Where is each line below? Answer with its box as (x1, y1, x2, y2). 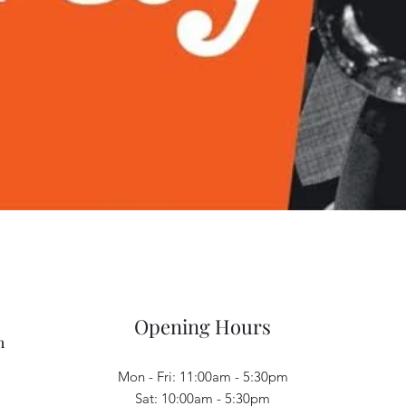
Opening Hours (134, 313, 271, 340)
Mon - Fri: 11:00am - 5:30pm (117, 368, 288, 385)
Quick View (170, 227, 236, 239)
